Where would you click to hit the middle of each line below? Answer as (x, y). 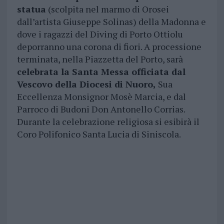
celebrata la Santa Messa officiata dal (101, 71)
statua (31, 9)
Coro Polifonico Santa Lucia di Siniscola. (99, 134)
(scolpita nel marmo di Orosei (107, 9)
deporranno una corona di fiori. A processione (109, 46)
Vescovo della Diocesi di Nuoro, (86, 84)
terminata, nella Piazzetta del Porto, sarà (100, 59)
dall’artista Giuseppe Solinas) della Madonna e (111, 21)
